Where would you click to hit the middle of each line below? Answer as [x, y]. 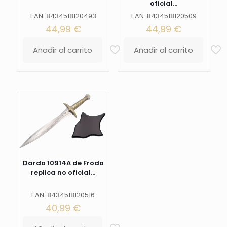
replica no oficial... [63, 172]
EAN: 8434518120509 [164, 16]
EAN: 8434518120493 [63, 16]
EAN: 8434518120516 [63, 195]
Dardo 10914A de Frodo [63, 163]
